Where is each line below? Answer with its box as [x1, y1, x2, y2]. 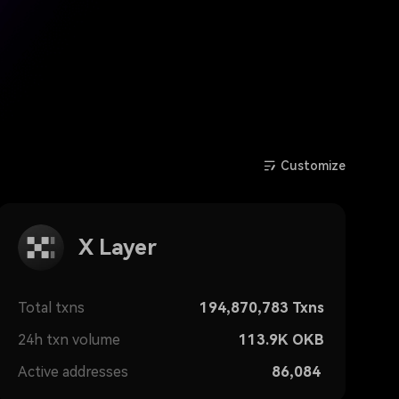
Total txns [18, 299, 85, 316]
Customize [281, 159, 346, 173]
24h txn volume [18, 331, 120, 348]
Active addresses [18, 363, 128, 380]
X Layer [78, 235, 157, 260]
